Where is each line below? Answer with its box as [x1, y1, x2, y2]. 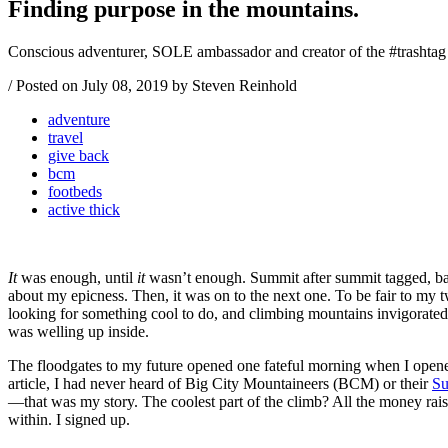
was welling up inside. [8, 322, 149, 340]
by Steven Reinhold [172, 76, 297, 94]
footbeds [48, 182, 102, 200]
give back [48, 146, 109, 164]
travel [48, 128, 83, 146]
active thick [48, 200, 120, 218]
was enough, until [17, 268, 137, 286]
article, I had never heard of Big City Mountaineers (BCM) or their [8, 374, 432, 392]
